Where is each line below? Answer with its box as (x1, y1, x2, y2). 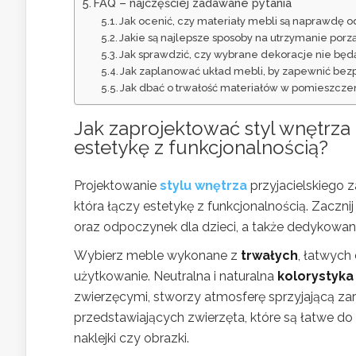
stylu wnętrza (160, 177, 247, 193)
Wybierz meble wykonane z (74, 247, 241, 263)
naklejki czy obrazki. (74, 330, 189, 346)
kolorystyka (277, 268, 354, 284)
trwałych (241, 247, 298, 263)
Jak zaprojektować (74, 116, 245, 140)
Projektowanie (74, 177, 160, 193)
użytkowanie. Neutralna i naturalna (74, 268, 277, 284)
